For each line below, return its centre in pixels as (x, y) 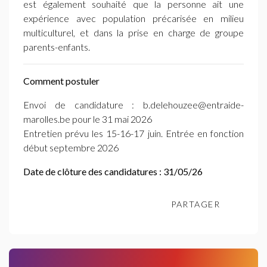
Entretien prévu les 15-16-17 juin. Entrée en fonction (133, 133)
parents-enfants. (57, 47)
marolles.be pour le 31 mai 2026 (88, 119)
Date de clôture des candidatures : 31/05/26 (113, 171)
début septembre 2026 (71, 148)
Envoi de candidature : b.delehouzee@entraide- (133, 105)
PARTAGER (195, 204)
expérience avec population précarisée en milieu (133, 18)
